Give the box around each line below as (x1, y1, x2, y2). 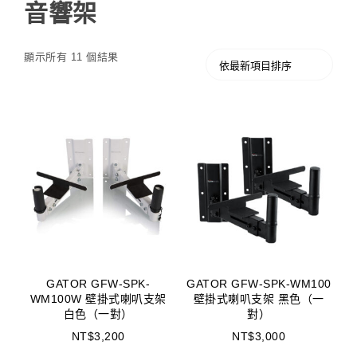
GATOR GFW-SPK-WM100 (186, 277, 331, 290)
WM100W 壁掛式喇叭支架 (29, 292, 167, 305)
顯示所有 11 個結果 (24, 50, 119, 63)
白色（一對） (63, 307, 133, 320)
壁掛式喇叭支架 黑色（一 (193, 292, 324, 305)
